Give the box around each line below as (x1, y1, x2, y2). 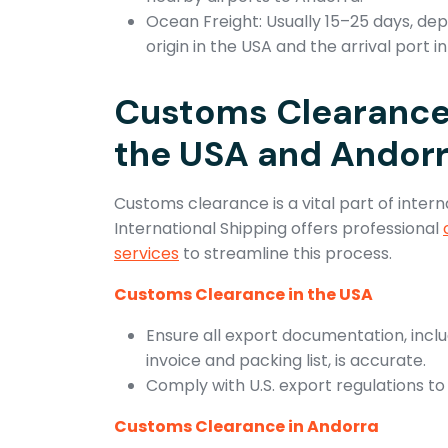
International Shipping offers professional (114, 216, 443, 240)
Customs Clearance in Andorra (114, 414, 379, 438)
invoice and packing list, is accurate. (146, 348, 426, 372)
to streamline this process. (179, 241, 392, 265)
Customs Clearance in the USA (114, 282, 373, 306)
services (114, 241, 179, 265)
